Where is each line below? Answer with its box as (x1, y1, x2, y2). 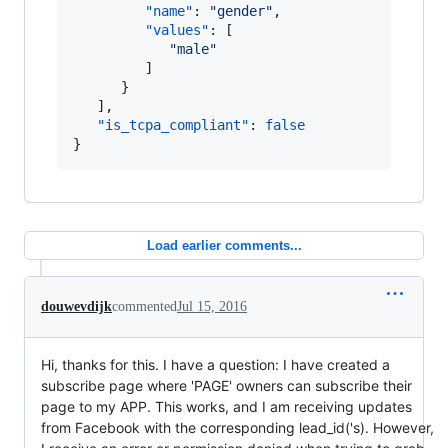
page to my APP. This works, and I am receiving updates (41, 398, 412, 416)
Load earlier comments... (146, 238, 302, 254)
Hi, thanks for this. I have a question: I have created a (41, 356, 390, 374)
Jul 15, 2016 (177, 299, 247, 315)
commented (112, 299, 177, 315)
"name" (145, 3, 193, 20)
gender (217, 3, 265, 20)
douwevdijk (41, 299, 112, 315)
